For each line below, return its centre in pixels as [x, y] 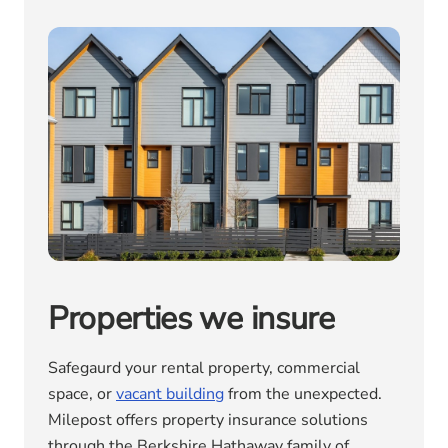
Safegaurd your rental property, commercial [204, 368]
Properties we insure [191, 319]
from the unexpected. [303, 394]
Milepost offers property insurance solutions [208, 420]
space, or [82, 394]
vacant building [170, 394]
